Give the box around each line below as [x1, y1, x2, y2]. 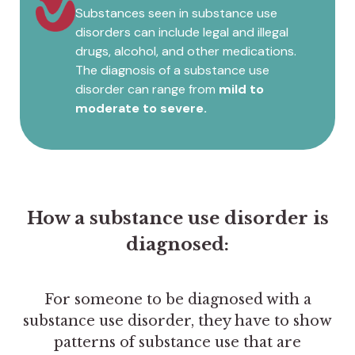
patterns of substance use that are [54, 334, 301, 352]
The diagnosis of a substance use [75, 62, 269, 79]
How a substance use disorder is [26, 207, 329, 230]
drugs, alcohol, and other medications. [75, 43, 296, 60]
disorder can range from [75, 81, 219, 98]
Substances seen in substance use [75, 5, 277, 22]
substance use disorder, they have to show [23, 312, 332, 330]
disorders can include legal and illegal [75, 24, 288, 41]
